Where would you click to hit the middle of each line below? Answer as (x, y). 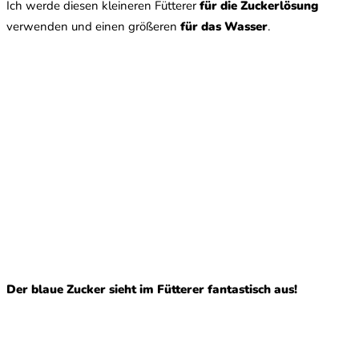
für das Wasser (224, 27)
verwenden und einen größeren (93, 27)
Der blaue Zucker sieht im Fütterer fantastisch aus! (152, 290)
